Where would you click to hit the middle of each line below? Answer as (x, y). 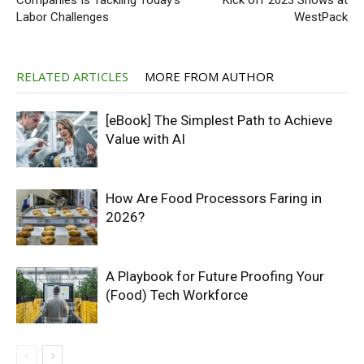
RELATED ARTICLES (72, 77)
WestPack (321, 17)
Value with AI (145, 139)
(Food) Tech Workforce (177, 295)
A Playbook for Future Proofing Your (215, 277)
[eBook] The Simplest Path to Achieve (219, 121)
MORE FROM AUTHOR (209, 77)
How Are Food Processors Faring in (214, 199)
